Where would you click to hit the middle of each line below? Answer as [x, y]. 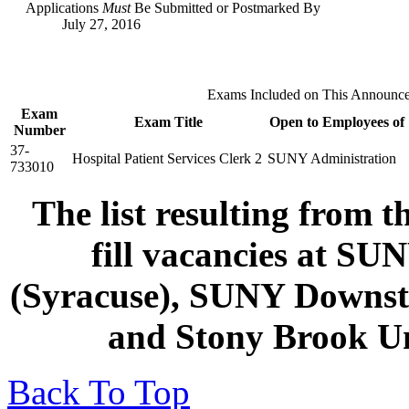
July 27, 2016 [101, 24]
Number [39, 130]
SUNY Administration [332, 158]
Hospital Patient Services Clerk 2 [167, 158]
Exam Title [168, 121]
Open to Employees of [336, 121]
